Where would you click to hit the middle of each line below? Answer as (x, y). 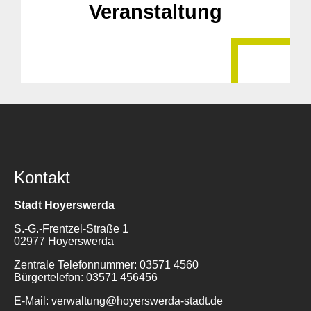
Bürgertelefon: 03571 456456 (86, 277)
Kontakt (42, 177)
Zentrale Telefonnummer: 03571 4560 (106, 264)
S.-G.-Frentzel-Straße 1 (71, 228)
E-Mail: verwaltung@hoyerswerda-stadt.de (118, 301)
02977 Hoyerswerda (64, 241)
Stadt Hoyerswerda (64, 205)
